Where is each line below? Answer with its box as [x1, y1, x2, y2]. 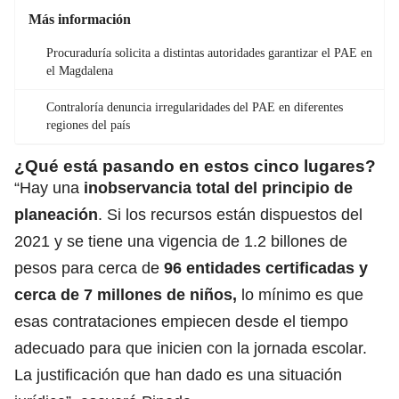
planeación [14, 205, 98, 224]
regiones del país [46, 118, 130, 132]
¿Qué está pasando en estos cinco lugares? [14, 156, 376, 175]
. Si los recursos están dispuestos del [98, 205, 362, 224]
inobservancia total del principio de [84, 178, 353, 197]
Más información [28, 11, 131, 27]
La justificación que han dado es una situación [14, 365, 342, 384]
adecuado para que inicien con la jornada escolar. [14, 338, 367, 357]
